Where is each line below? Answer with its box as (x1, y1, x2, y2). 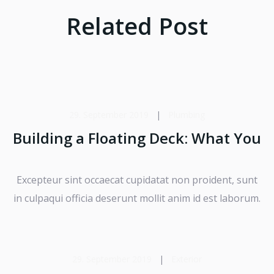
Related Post (66, 10, 208, 42)
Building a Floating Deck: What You (13, 128, 261, 149)
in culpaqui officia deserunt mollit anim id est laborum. (13, 191, 261, 206)
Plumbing (168, 109, 205, 121)
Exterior (171, 253, 202, 265)
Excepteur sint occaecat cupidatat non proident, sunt (17, 173, 257, 187)
